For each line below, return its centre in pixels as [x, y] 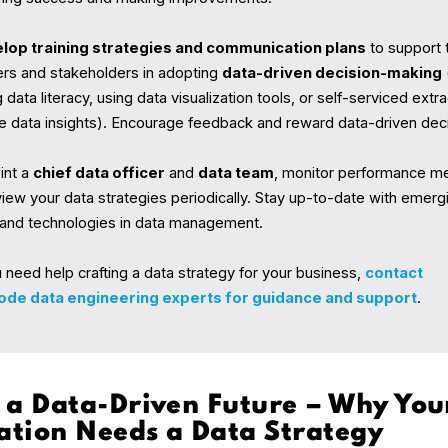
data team [236, 173]
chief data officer [99, 173]
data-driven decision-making [332, 73]
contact [394, 273]
